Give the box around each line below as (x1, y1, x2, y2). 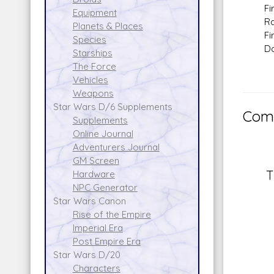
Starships (72, 46, 113, 59)
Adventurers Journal (72, 141, 160, 153)
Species (72, 33, 106, 45)
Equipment (72, 6, 117, 18)
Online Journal (72, 127, 133, 139)
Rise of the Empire (72, 208, 151, 220)
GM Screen (72, 154, 119, 166)
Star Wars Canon (53, 194, 126, 207)
